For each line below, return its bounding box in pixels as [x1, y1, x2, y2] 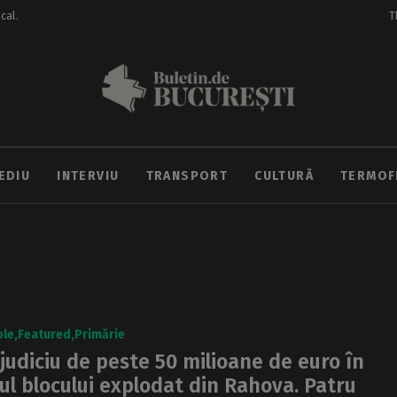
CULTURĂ [254, 167, 314, 183]
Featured [18, 326, 71, 342]
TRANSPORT [145, 167, 229, 183]
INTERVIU [57, 167, 120, 183]
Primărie [74, 326, 125, 342]
